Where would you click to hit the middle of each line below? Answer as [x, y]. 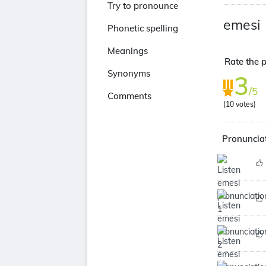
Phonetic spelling [143, 28]
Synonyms [129, 73]
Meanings [128, 51]
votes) [245, 104]
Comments [129, 96]
